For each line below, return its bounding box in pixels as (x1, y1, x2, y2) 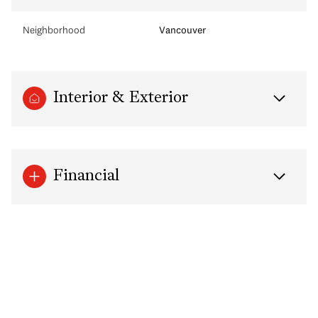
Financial (53, 168, 119, 185)
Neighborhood (23, 23, 85, 36)
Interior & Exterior (53, 89, 188, 106)
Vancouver (159, 23, 206, 36)
